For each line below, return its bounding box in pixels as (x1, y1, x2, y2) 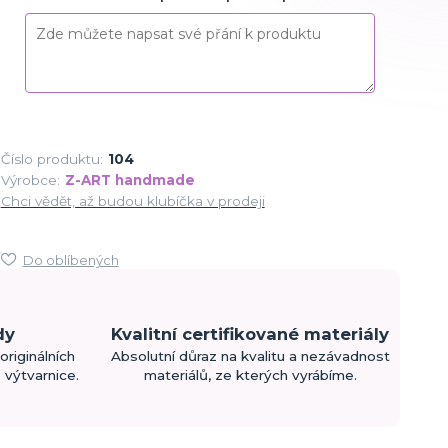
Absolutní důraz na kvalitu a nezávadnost (110, 348, 390, 365)
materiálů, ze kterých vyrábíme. (143, 367, 357, 384)
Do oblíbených (22, 251, 119, 268)
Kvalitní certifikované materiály (111, 324, 390, 345)
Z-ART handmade (64, 171, 195, 188)
